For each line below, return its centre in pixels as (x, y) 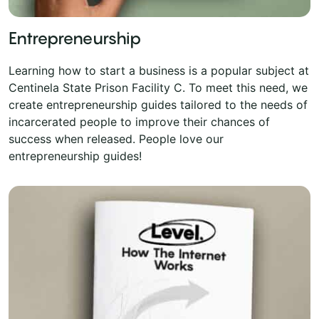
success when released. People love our (116, 138)
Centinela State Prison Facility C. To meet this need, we (158, 87)
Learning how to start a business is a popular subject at (159, 70)
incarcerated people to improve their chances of (139, 121)
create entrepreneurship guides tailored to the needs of (158, 104)
